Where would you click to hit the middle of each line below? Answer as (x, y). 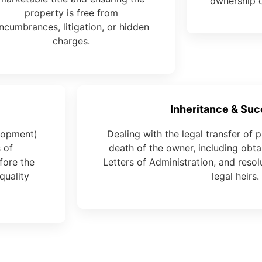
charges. (71, 41)
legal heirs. (235, 176)
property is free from (71, 13)
